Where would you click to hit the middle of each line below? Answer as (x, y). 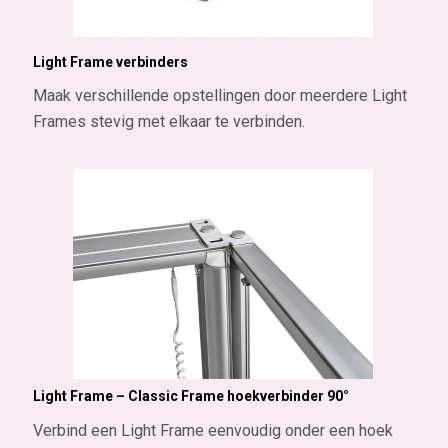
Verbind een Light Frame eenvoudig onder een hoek (212, 430)
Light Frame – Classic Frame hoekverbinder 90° (190, 395)
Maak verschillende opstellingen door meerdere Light (219, 96)
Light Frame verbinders (110, 61)
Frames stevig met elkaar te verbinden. (168, 122)
